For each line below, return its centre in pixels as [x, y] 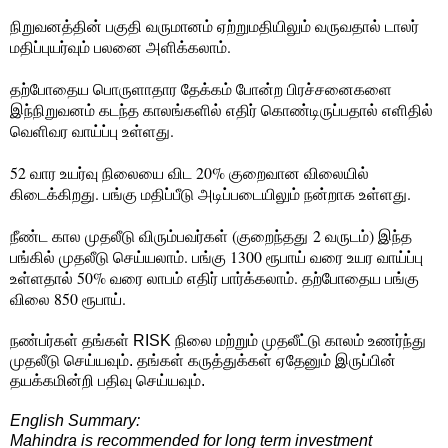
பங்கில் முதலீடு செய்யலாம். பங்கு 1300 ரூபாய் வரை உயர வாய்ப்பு [216, 256]
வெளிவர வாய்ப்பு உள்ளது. [92, 130]
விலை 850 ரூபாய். [68, 298]
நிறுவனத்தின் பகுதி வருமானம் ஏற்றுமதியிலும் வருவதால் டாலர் [214, 25]
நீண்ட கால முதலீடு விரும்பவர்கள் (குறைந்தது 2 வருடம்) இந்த [211, 235]
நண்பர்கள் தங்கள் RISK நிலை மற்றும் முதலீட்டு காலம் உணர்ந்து [218, 340]
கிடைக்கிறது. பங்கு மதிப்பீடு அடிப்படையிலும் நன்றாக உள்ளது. [210, 193]
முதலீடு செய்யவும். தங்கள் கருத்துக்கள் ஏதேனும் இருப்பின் [203, 360]
